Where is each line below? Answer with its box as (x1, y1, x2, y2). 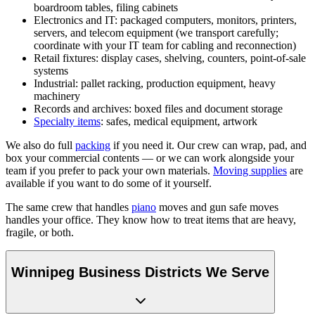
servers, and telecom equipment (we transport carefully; (34, 27, 278, 39)
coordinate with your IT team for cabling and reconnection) (34, 39, 296, 52)
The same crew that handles (6, 201, 131, 214)
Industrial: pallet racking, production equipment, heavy (34, 77, 276, 90)
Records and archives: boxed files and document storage (34, 103, 283, 115)
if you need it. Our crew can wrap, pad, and (110, 139, 307, 152)
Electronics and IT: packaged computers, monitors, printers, (34, 14, 297, 27)
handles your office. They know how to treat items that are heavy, (6, 214, 296, 226)
